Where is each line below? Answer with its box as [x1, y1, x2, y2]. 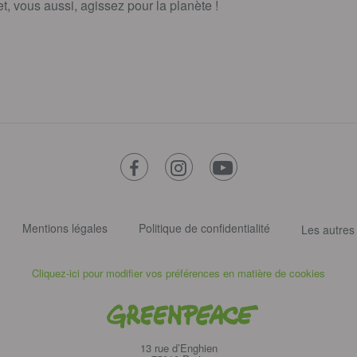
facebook [137, 155, 202, 178]
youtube [233, 155, 289, 178]
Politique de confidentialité [139, 220, 270, 237]
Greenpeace [182, 301, 237, 317]
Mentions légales [22, 220, 108, 237]
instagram [186, 155, 256, 178]
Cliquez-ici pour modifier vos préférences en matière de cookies [32, 265, 325, 281]
